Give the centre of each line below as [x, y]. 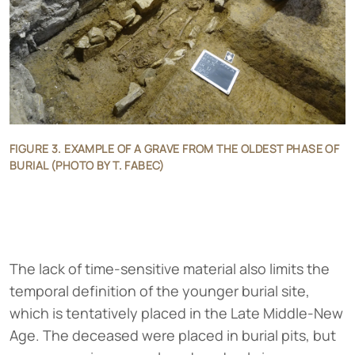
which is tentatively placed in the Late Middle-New [176, 313]
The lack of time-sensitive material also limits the [170, 268]
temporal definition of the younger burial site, [160, 290]
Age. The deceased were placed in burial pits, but [173, 335]
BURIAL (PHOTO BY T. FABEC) [87, 165]
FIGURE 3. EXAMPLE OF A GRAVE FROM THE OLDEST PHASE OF [175, 148]
